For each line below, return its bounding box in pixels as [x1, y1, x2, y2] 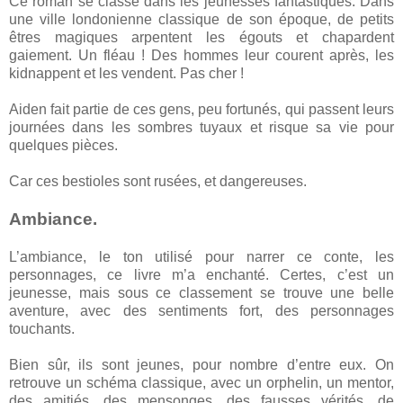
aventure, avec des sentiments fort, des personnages [9, 302, 394, 318]
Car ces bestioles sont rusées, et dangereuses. [9, 173, 310, 189]
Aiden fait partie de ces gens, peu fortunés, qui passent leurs [9, 101, 394, 117]
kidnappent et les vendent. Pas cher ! [9, 65, 247, 81]
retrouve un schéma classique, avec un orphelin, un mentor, [9, 374, 394, 390]
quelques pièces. [9, 137, 121, 153]
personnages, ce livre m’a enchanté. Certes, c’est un [9, 266, 394, 282]
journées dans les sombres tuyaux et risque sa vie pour [9, 119, 394, 135]
